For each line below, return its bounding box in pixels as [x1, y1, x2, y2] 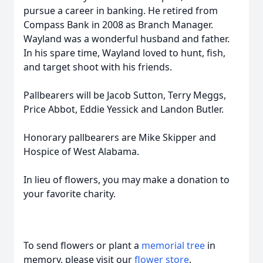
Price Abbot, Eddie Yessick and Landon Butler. [23, 103, 224, 116]
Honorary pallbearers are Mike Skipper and [23, 131, 216, 144]
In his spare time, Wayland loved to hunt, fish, [23, 46, 225, 59]
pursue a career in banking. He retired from [23, 4, 218, 17]
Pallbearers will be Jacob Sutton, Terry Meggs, [23, 89, 226, 102]
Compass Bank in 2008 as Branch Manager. [23, 18, 213, 31]
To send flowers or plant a [23, 239, 141, 252]
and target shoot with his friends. [23, 60, 172, 73]
